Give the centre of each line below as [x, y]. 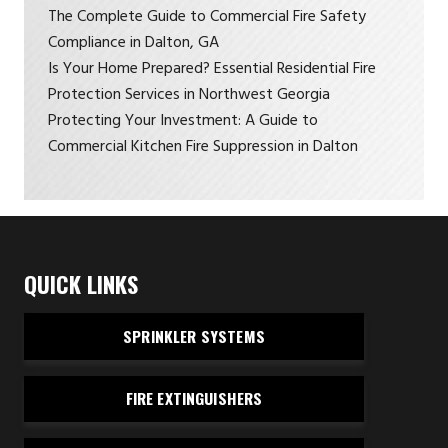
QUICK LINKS [81, 283]
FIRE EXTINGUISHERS [194, 398]
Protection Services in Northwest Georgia [189, 94]
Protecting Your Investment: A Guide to [183, 120]
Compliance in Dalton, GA [133, 42]
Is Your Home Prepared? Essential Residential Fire [212, 68]
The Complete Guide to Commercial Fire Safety [207, 16]
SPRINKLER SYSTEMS [194, 336]
